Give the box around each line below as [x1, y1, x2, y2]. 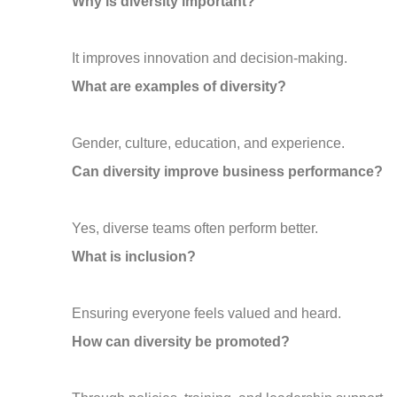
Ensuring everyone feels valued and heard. [72, 305, 342, 321]
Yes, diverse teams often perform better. [72, 220, 319, 236]
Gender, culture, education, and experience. [72, 135, 346, 151]
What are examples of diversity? [72, 78, 287, 94]
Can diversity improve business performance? [72, 163, 384, 179]
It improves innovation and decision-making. [72, 50, 348, 66]
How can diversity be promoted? [72, 333, 291, 349]
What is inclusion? [72, 248, 197, 264]
